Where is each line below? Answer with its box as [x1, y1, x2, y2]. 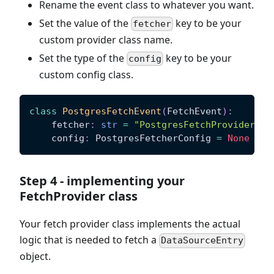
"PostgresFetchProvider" [134, 119, 261, 131]
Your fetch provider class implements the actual [20, 217, 240, 231]
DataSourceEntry [161, 235, 244, 246]
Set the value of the [39, 16, 131, 30]
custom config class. [39, 68, 133, 82]
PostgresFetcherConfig [90, 133, 217, 144]
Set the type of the [39, 51, 127, 65]
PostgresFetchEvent [62, 106, 161, 117]
